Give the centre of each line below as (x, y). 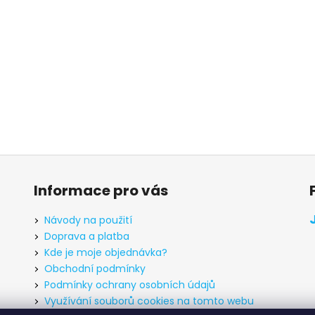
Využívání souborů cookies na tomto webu (149, 301)
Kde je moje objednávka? (105, 253)
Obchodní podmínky (95, 269)
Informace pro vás (101, 191)
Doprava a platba (86, 237)
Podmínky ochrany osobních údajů (129, 285)
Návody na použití (88, 220)
